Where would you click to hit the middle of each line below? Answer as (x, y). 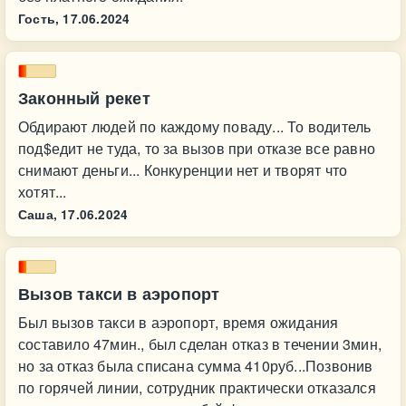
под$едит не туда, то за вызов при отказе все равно (197, 148)
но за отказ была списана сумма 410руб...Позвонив (196, 366)
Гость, (39, 19)
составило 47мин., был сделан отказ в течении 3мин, (200, 344)
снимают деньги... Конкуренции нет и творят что (183, 170)
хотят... (43, 192)
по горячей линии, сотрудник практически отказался (197, 387)
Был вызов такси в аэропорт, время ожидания (179, 322)
